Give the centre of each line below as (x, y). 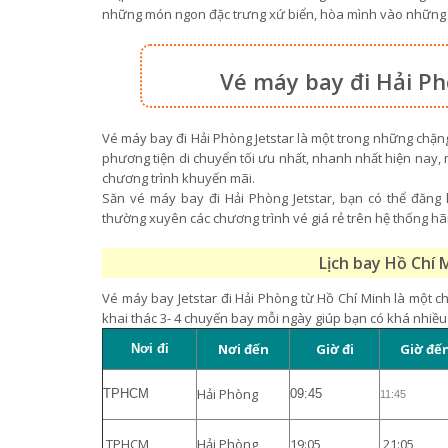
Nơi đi (149, 348)
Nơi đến (243, 349)
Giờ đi (334, 349)
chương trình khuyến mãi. (180, 178)
